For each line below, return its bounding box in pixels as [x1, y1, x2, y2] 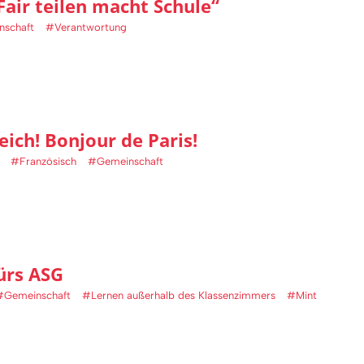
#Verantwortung [45, 21, 127, 34]
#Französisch [11, 155, 76, 168]
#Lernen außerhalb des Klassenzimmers [82, 289, 275, 302]
